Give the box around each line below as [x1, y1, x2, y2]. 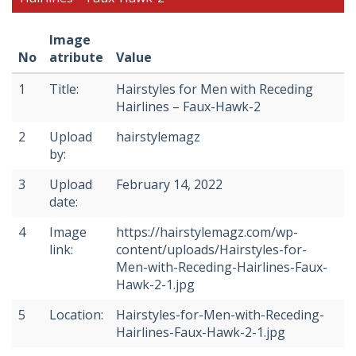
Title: [49, 80, 79, 99]
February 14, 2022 [116, 176, 222, 194]
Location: [49, 306, 103, 324]
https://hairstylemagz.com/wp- [116, 223, 298, 242]
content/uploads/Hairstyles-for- [116, 241, 307, 259]
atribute [49, 48, 103, 67]
